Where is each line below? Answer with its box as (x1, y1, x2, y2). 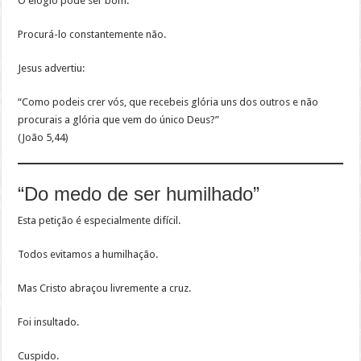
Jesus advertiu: (18, 62, 85, 75)
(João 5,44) (18, 131, 69, 144)
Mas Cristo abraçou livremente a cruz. (18, 282, 192, 295)
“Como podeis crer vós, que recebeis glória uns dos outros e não (18, 96, 319, 109)
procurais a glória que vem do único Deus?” (18, 114, 220, 127)
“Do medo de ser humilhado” (18, 183, 260, 205)
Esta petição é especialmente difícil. (18, 214, 181, 227)
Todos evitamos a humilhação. (18, 248, 159, 261)
